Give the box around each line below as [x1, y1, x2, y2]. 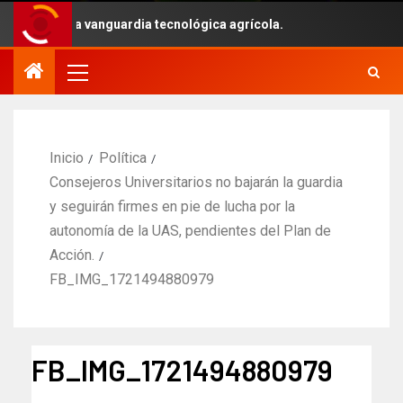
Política [99, 148, 147, 166]
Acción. [49, 246, 94, 264]
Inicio [49, 148, 84, 166]
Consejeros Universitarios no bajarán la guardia [49, 173, 343, 191]
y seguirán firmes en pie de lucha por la [49, 197, 295, 215]
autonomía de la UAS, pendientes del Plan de [49, 221, 331, 239]
